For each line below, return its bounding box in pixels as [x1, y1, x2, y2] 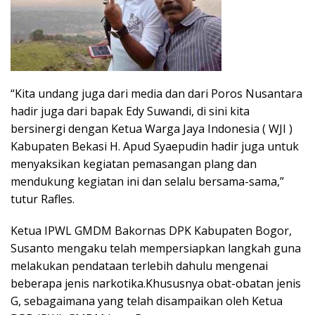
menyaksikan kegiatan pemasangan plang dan [11, 156, 257, 172]
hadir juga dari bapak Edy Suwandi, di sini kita [11, 103, 250, 120]
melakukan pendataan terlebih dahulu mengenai [11, 258, 268, 274]
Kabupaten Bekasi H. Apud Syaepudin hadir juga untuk [11, 139, 299, 155]
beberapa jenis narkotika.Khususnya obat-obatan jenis [11, 276, 301, 292]
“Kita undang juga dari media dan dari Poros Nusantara [11, 86, 302, 102]
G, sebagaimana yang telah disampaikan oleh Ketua [11, 293, 283, 309]
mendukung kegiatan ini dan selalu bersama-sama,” [11, 174, 284, 190]
